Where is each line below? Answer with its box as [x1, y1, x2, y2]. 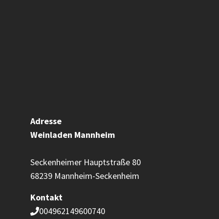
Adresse [30, 115, 62, 127]
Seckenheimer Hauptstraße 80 [30, 156, 141, 168]
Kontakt [30, 192, 63, 203]
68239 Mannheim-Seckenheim [30, 170, 139, 181]
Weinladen [30, 129, 72, 140]
